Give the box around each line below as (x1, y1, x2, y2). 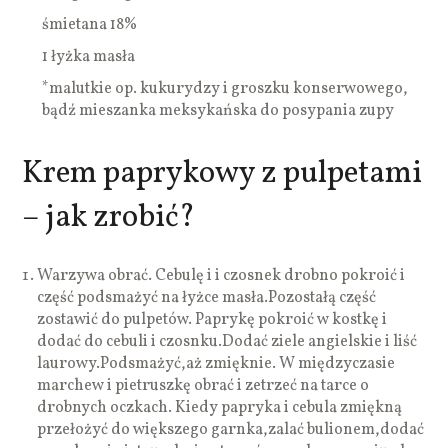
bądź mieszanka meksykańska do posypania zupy (42, 99, 395, 122)
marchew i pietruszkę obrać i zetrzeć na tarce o (37, 374, 370, 397)
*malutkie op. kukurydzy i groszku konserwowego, (42, 77, 409, 100)
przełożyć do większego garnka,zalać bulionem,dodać (37, 418, 425, 441)
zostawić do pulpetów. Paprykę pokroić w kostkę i (37, 308, 388, 331)
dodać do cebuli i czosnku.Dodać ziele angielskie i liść (37, 330, 418, 353)
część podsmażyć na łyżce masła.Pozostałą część (37, 286, 377, 309)
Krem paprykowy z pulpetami (22, 151, 423, 196)
